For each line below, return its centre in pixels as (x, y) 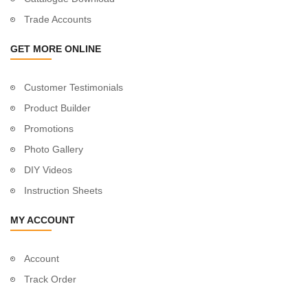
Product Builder (57, 108)
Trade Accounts (58, 19)
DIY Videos (48, 169)
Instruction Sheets (63, 190)
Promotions (49, 128)
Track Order (50, 279)
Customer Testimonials (74, 87)
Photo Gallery (54, 149)
